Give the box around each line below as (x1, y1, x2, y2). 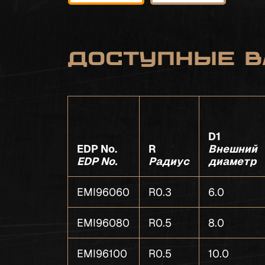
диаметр (208, 155, 257, 167)
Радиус (148, 155, 190, 167)
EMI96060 (77, 186, 130, 198)
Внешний (208, 143, 258, 155)
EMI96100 (77, 247, 128, 260)
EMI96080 (77, 216, 130, 229)
